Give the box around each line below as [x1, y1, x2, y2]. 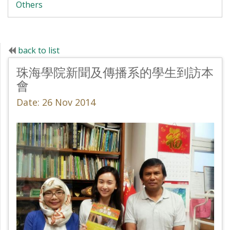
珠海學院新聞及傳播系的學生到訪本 [16, 63, 214, 81]
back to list [18, 44, 60, 56]
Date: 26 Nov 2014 [16, 95, 95, 108]
